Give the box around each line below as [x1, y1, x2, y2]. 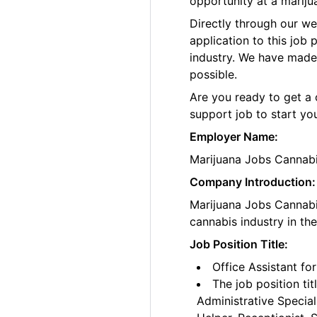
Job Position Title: [190, 237, 289, 252]
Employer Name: [190, 129, 279, 144]
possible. [190, 67, 238, 82]
